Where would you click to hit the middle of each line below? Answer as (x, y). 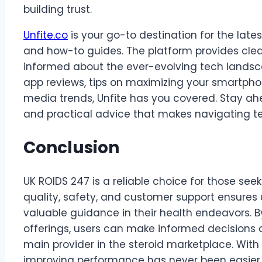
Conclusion (71, 148)
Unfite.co (46, 35)
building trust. (58, 9)
